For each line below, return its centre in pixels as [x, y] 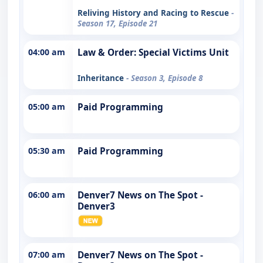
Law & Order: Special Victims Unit [153, 52]
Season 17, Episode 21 [117, 23]
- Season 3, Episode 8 [164, 78]
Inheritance [102, 78]
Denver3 [96, 206]
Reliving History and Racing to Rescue [154, 13]
